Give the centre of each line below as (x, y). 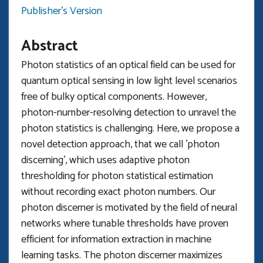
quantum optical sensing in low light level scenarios (129, 81)
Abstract (50, 46)
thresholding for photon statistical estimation (117, 176)
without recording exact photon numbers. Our (118, 192)
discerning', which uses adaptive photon (105, 160)
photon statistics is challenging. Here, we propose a (130, 129)
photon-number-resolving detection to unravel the (129, 113)
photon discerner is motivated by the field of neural (129, 208)
